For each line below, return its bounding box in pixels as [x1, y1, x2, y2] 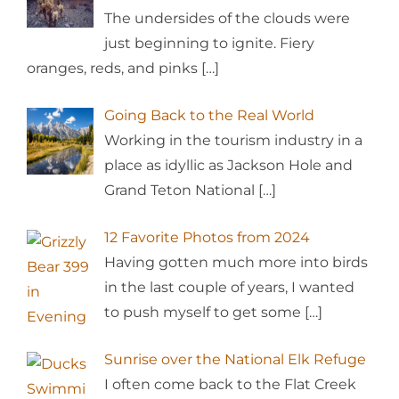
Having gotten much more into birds [104, 254, 368, 271]
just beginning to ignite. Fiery [104, 35, 314, 52]
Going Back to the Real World [104, 107, 314, 124]
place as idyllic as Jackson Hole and [104, 157, 353, 174]
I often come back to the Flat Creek [104, 376, 356, 393]
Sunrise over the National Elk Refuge [104, 351, 366, 368]
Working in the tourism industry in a [104, 132, 362, 149]
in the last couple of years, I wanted [104, 279, 354, 296]
